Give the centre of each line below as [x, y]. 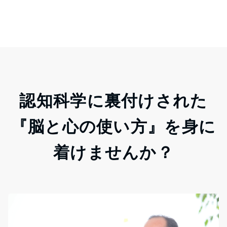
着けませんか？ [113, 152]
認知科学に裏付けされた [113, 101]
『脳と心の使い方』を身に [113, 126]
